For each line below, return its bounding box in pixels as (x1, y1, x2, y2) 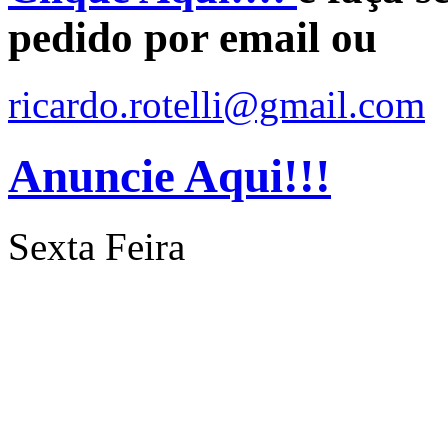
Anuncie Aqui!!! (8, 149, 331, 202)
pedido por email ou (8, 14, 377, 62)
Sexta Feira (8, 225, 185, 269)
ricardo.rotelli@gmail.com (8, 83, 425, 127)
